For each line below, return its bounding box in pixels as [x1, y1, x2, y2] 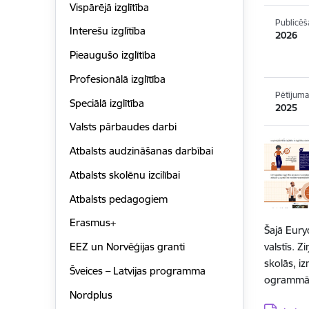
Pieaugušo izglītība [69, 48, 156, 62]
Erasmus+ [69, 216, 116, 230]
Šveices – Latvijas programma [69, 263, 206, 277]
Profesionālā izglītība [69, 72, 166, 86]
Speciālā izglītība [69, 96, 144, 110]
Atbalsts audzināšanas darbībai [69, 144, 213, 158]
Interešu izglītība [69, 24, 146, 38]
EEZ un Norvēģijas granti [69, 240, 185, 254]
